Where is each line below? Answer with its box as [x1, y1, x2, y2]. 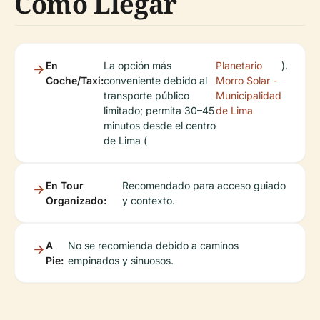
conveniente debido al [104, 74, 207, 87]
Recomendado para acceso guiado [122, 179, 286, 192]
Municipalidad [216, 89, 281, 102]
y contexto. [122, 194, 176, 207]
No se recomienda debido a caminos [67, 239, 239, 252]
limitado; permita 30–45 [104, 104, 214, 117]
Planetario [216, 59, 262, 72]
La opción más [104, 59, 171, 72]
